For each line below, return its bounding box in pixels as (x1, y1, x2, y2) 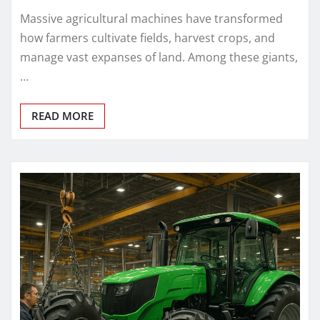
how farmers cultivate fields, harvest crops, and (20, 30, 275, 46)
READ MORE (31, 109, 94, 124)
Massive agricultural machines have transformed (20, 11, 283, 27)
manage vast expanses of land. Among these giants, (20, 49, 298, 66)
